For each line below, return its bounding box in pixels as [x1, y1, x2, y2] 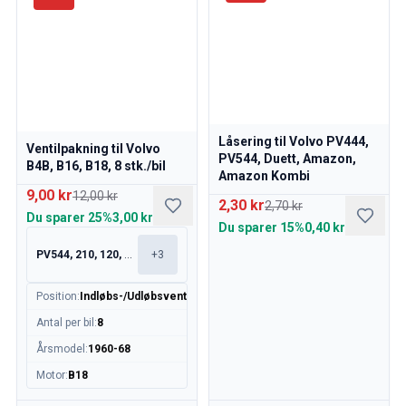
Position [36, 290, 77, 303]
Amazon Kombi [218, 169, 310, 183]
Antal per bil [36, 316, 94, 329]
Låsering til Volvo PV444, [218, 134, 369, 149]
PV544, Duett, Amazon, [218, 151, 356, 166]
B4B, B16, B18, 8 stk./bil [26, 159, 166, 173]
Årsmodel [36, 343, 85, 355]
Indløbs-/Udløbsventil [80, 290, 192, 303]
